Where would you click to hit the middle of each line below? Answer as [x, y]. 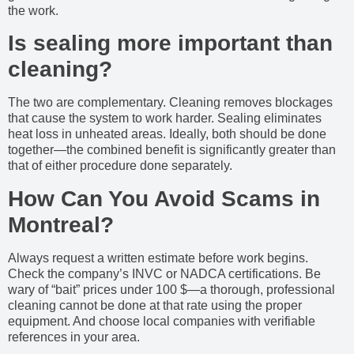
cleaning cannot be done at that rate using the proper [155, 305]
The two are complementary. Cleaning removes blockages [170, 103]
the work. [33, 10]
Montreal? [61, 224]
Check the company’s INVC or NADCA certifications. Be [164, 273]
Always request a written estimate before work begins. [158, 258]
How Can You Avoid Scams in [164, 198]
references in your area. [74, 337]
